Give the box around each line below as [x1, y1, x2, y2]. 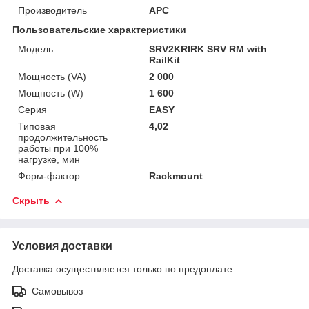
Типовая [18, 120, 56, 132]
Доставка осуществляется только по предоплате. [12, 263, 235, 275]
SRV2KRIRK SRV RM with [149, 43, 268, 54]
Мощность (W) [18, 87, 83, 99]
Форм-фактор [18, 170, 80, 181]
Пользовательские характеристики [12, 23, 186, 35]
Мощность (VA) [18, 70, 86, 82]
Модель [18, 43, 53, 54]
